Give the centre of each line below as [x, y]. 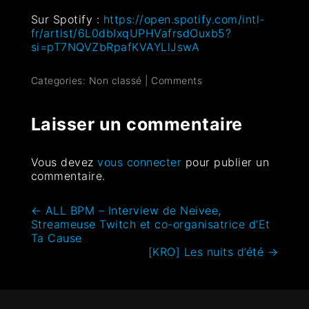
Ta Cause [56, 238]
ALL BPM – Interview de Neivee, [131, 210]
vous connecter [140, 162]
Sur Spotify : [67, 19]
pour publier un [226, 162]
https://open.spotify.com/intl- [184, 19]
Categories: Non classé [86, 80]
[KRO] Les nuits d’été [208, 251]
